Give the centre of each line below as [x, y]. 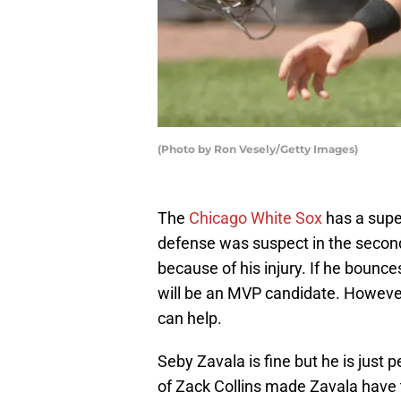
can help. [190, 319]
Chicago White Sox [256, 218]
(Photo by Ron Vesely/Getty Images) [258, 149]
